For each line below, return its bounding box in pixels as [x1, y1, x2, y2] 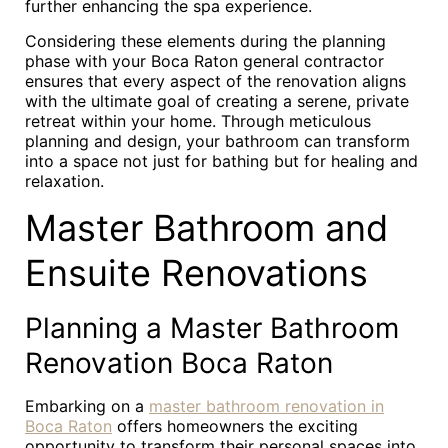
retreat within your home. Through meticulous [25, 111, 371, 131]
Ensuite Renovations [25, 251, 368, 295]
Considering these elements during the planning [25, 31, 386, 51]
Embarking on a [25, 396, 149, 416]
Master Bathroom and [25, 206, 388, 250]
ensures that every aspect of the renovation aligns [25, 71, 406, 91]
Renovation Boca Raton [25, 346, 333, 380]
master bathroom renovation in [149, 396, 384, 416]
